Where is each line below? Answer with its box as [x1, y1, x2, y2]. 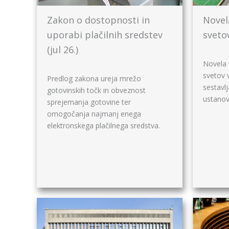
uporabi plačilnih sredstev [47, 28, 163, 41]
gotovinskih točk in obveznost [47, 85, 146, 95]
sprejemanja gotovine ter [47, 97, 131, 107]
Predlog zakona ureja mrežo [47, 73, 141, 83]
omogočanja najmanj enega [47, 108, 141, 119]
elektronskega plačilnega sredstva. [47, 120, 160, 130]
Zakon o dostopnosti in [47, 13, 150, 26]
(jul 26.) [47, 43, 78, 56]
